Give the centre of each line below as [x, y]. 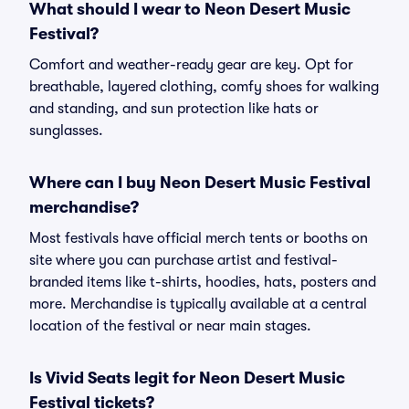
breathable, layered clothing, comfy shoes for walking [204, 87]
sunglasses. [66, 131]
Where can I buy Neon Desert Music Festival [200, 183]
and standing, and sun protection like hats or [174, 109]
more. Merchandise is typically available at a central [198, 304]
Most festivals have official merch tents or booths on [199, 238]
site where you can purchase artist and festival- [184, 260]
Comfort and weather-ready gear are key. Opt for [191, 65]
